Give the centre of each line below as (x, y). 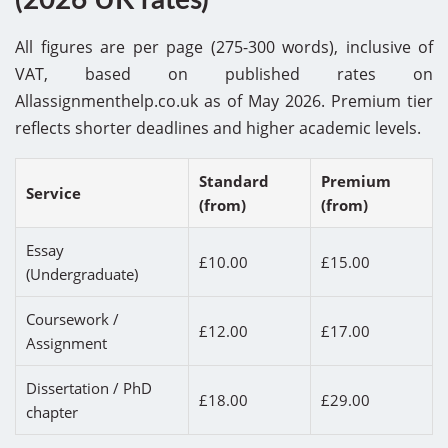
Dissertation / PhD (89, 387)
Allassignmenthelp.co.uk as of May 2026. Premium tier (224, 100)
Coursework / (72, 318)
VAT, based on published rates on (224, 73)
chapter (52, 411)
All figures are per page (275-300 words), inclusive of (224, 46)
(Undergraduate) (82, 273)
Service (53, 192)
